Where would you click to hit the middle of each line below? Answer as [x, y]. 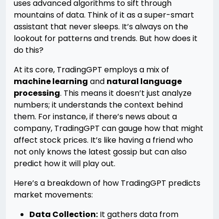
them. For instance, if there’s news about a [95, 117]
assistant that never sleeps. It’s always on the [101, 27]
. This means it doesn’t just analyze [126, 93]
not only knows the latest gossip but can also [100, 152]
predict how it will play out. [65, 164]
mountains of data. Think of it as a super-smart [104, 15]
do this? [29, 50]
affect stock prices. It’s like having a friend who [103, 140]
